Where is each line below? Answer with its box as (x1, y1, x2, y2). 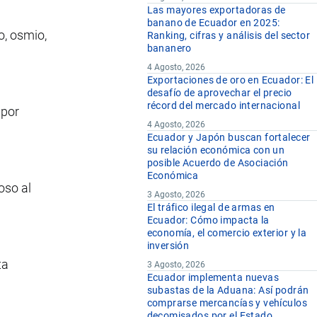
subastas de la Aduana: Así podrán (146, 284, 309, 296)
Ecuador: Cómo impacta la (146, 214, 270, 226)
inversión (146, 240, 190, 252)
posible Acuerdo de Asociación (146, 157, 289, 169)
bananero (146, 42, 192, 54)
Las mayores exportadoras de (146, 4, 286, 16)
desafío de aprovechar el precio (146, 87, 292, 99)
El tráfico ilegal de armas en (146, 202, 275, 214)
